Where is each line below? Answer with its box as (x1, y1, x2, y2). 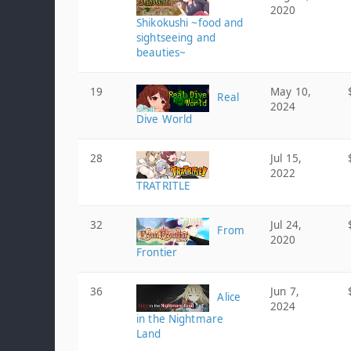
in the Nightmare (136, 312, 224, 326)
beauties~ (136, 45, 186, 60)
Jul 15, (270, 151, 302, 165)
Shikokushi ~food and (136, 16, 244, 30)
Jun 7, (270, 284, 299, 299)
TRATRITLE (136, 179, 191, 193)
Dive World (136, 112, 193, 126)
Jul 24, (270, 218, 302, 232)
